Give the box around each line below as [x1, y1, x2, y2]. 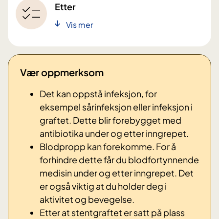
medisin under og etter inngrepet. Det [40, 167, 194, 179]
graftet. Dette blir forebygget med [40, 114, 181, 126]
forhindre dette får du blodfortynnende [40, 154, 199, 166]
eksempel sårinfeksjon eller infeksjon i [40, 101, 193, 113]
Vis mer [66, 19, 93, 30]
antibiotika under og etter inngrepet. [40, 128, 189, 139]
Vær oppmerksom [20, 66, 104, 79]
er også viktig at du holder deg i [40, 180, 167, 192]
